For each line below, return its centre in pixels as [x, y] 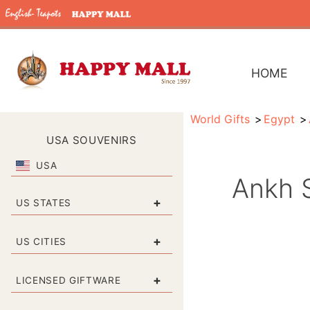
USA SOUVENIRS [92, 140]
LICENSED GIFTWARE [69, 280]
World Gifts [220, 119]
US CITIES [42, 241]
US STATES [44, 202]
